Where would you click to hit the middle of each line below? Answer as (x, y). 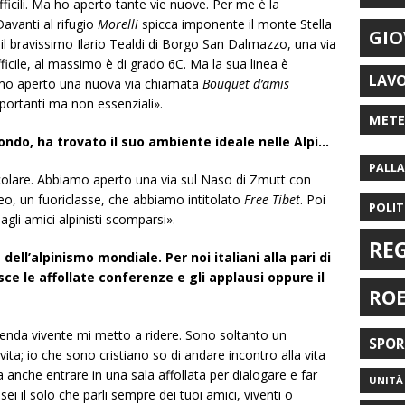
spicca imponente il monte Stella (235, 24)
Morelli (116, 24)
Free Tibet (272, 200)
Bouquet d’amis (246, 84)
